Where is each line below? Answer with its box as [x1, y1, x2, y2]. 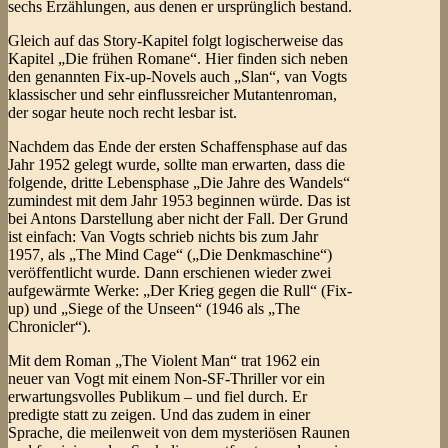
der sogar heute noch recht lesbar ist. [8, 104, 237, 122]
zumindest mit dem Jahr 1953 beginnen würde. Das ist [8, 192, 350, 210]
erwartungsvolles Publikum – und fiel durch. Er [8, 388, 307, 406]
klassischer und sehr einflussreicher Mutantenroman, [8, 86, 337, 104]
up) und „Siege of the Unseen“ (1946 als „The [8, 300, 300, 318]
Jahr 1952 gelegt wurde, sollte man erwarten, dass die [8, 156, 345, 174]
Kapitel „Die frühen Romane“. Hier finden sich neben [8, 50, 348, 68]
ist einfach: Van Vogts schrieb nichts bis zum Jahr [8, 228, 318, 246]
